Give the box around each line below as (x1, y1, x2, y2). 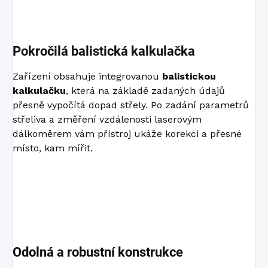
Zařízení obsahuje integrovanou (13, 71, 162, 83)
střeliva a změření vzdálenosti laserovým (13, 114, 202, 126)
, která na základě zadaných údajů (66, 85, 225, 97)
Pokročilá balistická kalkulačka (13, 43, 195, 59)
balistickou (162, 71, 216, 83)
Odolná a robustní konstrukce (13, 245, 183, 260)
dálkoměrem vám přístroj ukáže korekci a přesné (13, 128, 242, 140)
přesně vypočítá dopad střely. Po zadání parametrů (13, 99, 249, 111)
